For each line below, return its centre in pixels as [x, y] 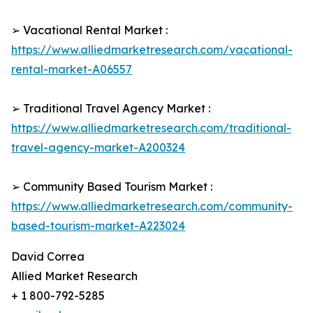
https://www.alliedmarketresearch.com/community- [152, 206]
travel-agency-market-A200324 [98, 148]
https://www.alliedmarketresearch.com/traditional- [151, 128]
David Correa [48, 257]
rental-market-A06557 [72, 70]
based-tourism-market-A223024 [98, 226]
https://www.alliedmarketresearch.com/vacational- [152, 50]
